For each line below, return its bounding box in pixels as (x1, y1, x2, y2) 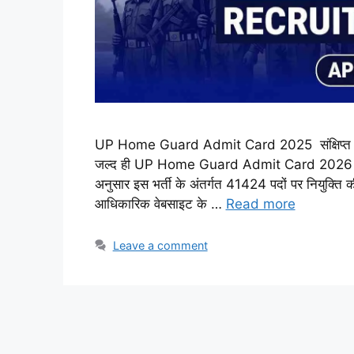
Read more (225, 195, 296, 212)
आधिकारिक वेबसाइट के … (94, 195, 226, 212)
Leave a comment (112, 238, 208, 252)
